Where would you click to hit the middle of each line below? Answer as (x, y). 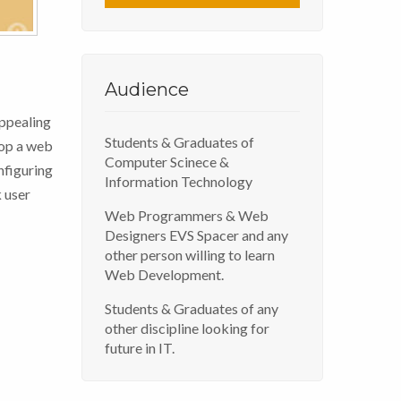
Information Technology (179, 181)
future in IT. (140, 347)
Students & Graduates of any (192, 308)
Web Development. (164, 274)
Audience (147, 89)
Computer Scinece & (167, 161)
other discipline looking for (187, 328)
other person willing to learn (190, 254)
